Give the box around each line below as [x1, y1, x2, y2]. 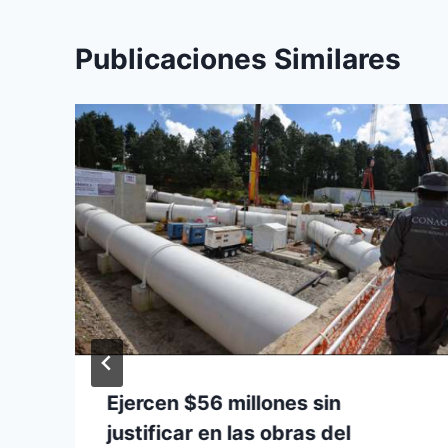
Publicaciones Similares [75, 41, 401, 76]
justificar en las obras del [107, 421, 351, 446]
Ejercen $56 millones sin [107, 391, 341, 416]
